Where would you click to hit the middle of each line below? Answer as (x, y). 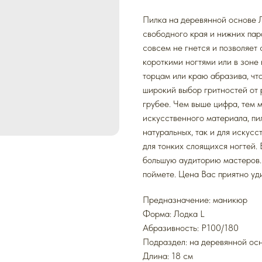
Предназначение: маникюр (195, 199)
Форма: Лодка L (174, 213)
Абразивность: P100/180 (191, 227)
